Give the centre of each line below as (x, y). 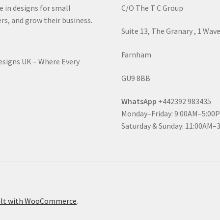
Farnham (137, 55)
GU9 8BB (136, 78)
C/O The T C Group (152, 8)
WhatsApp (140, 101)
